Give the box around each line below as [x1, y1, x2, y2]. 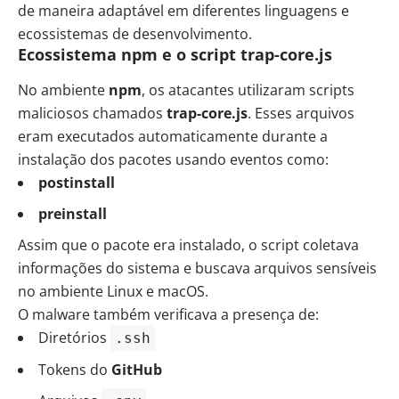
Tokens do [38, 360, 111, 380]
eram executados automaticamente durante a [18, 126, 328, 147]
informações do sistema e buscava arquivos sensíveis [18, 258, 377, 279]
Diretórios [38, 328, 110, 348]
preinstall [38, 204, 107, 224]
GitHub [111, 360, 162, 380]
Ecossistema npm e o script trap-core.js [18, 43, 332, 65]
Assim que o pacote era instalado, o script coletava [18, 235, 359, 256]
